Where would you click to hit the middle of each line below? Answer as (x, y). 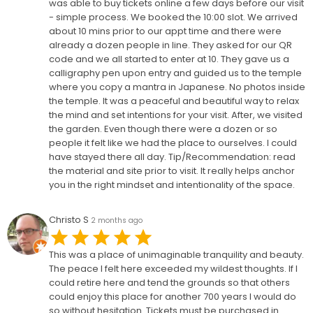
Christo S (69, 220)
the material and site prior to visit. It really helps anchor (172, 171)
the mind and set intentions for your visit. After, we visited (176, 115)
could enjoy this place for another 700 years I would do (173, 297)
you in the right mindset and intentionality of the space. (172, 185)
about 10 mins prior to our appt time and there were (165, 31)
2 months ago (117, 220)
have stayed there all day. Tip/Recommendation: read (172, 157)
